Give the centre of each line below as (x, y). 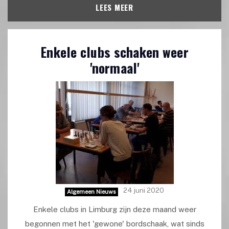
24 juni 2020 (144, 190)
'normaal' (114, 68)
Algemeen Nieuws (91, 192)
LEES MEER (114, 7)
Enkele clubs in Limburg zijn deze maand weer (114, 209)
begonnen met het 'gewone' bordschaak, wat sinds (114, 223)
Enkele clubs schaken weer (114, 52)
